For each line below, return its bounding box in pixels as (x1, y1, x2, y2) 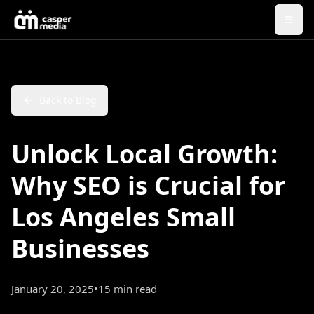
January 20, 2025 (11, 282, 94, 296)
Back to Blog (39, 93, 97, 107)
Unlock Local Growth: (11, 137, 278, 171)
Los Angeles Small (11, 200, 235, 234)
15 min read (98, 282, 157, 296)
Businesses (11, 231, 149, 266)
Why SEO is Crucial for (11, 168, 285, 203)
